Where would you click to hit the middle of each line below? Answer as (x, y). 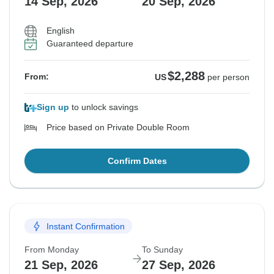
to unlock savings (104, 107)
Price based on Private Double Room (118, 128)
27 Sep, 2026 (179, 265)
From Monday (52, 250)
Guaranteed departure (90, 44)
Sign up (53, 107)
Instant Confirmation (86, 226)
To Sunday (162, 250)
